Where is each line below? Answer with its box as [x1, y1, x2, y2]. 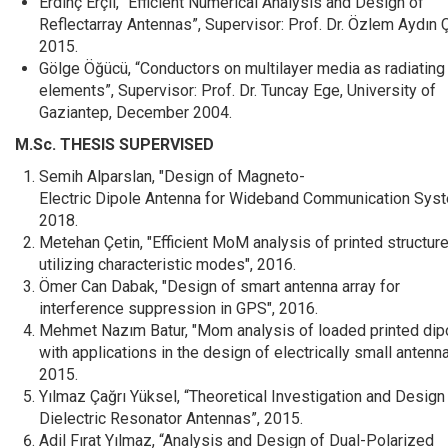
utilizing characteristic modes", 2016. [39, 255, 296, 274]
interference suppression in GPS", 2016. [39, 299, 318, 318]
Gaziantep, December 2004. [39, 103, 232, 122]
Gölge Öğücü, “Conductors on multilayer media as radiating [39, 59, 445, 78]
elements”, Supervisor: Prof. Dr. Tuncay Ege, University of [39, 81, 436, 100]
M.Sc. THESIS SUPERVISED [15, 135, 214, 154]
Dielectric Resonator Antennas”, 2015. [39, 409, 303, 428]
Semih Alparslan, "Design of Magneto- [39, 167, 305, 186]
